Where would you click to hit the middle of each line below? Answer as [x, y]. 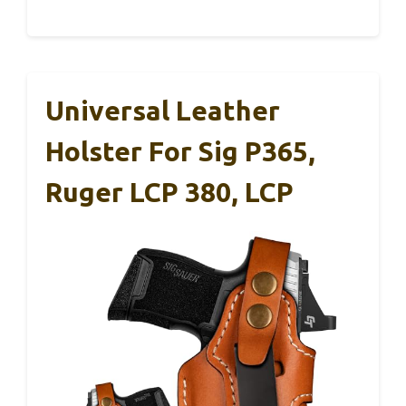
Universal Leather [163, 111]
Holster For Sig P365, [180, 151]
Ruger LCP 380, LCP [169, 192]
